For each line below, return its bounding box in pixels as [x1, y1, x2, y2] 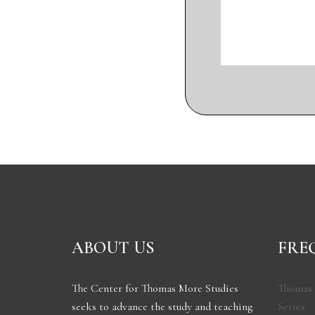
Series [277, 299, 305, 314]
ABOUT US [72, 237, 155, 258]
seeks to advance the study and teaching [72, 299, 252, 314]
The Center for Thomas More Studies [72, 281, 238, 295]
